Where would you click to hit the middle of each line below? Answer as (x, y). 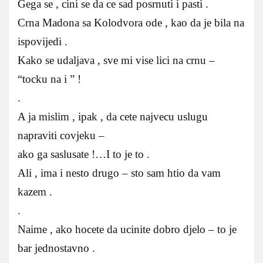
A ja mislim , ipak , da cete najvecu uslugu (113, 117)
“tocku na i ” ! (49, 79)
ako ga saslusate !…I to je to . (84, 154)
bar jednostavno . (56, 248)
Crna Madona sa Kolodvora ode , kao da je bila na (131, 23)
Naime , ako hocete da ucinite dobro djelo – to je (127, 230)
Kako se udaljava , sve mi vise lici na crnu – (116, 60)
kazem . (35, 192)
